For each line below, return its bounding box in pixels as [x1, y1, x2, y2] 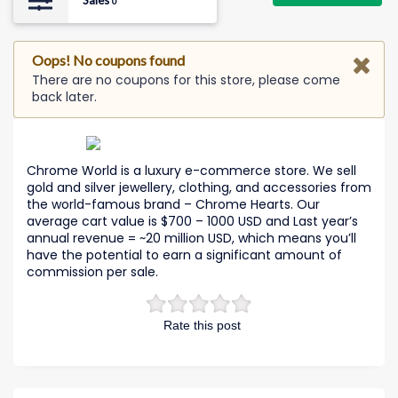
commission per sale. [27, 262, 158, 281]
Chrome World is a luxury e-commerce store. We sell [27, 161, 356, 179]
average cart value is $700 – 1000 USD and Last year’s [27, 211, 358, 230]
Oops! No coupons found [32, 52, 185, 69]
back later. [32, 87, 97, 106]
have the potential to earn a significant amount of [27, 245, 342, 264]
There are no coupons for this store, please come [32, 70, 340, 89]
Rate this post [163, 317, 241, 332]
